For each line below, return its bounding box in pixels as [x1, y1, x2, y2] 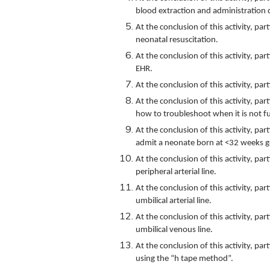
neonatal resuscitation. [136, 35, 218, 45]
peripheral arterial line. [136, 167, 216, 177]
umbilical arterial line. [136, 196, 212, 206]
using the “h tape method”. [136, 254, 233, 263]
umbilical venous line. [136, 225, 213, 234]
